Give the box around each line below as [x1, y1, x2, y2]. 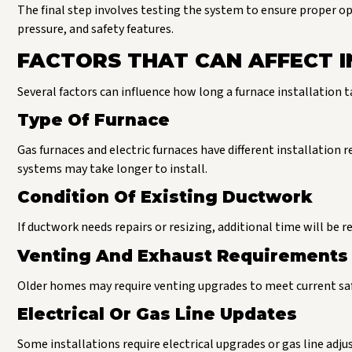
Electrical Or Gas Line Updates [17, 304, 297, 324]
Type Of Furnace [17, 109, 170, 130]
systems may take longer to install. [17, 159, 207, 178]
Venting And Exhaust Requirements [17, 245, 348, 266]
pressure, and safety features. [17, 20, 174, 38]
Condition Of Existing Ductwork [17, 187, 313, 207]
